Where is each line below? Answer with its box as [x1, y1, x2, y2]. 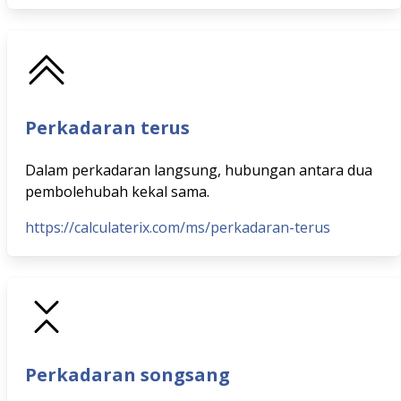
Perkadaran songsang [25, 363, 230, 387]
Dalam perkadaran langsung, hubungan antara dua [25, 160, 372, 180]
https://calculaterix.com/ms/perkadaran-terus [25, 218, 330, 237]
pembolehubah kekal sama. [25, 182, 209, 201]
